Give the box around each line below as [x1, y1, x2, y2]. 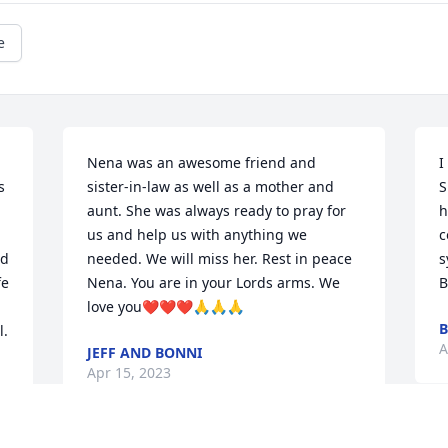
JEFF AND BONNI [87, 343, 203, 363]
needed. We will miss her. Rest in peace [87, 249, 353, 269]
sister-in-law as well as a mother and [87, 177, 335, 197]
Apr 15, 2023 [87, 363, 172, 383]
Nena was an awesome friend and [87, 153, 317, 173]
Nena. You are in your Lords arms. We [87, 273, 341, 293]
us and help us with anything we [87, 225, 308, 245]
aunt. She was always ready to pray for [87, 201, 347, 221]
